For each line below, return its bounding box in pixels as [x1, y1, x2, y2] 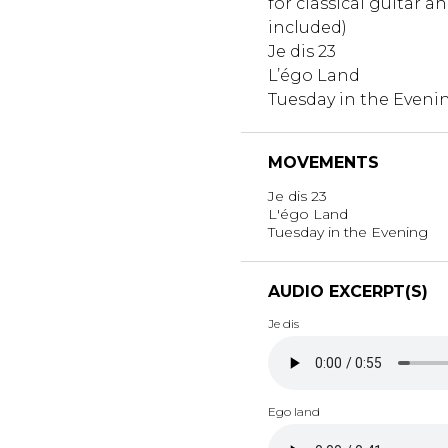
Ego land [267, 403, 320, 419]
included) [267, 17, 347, 37]
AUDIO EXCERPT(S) [267, 281, 428, 301]
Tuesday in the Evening [267, 222, 428, 241]
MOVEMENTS [267, 152, 379, 172]
